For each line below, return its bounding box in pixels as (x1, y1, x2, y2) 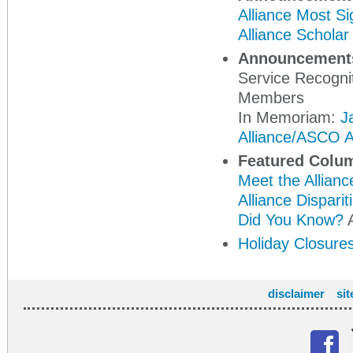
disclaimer (267, 287, 325, 300)
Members (238, 89, 304, 106)
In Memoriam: (238, 109, 340, 126)
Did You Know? (238, 211, 344, 229)
